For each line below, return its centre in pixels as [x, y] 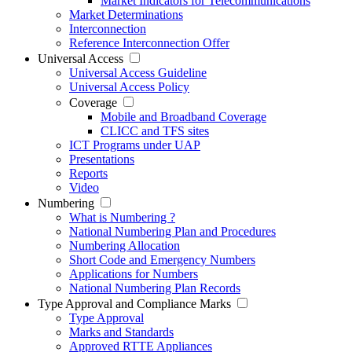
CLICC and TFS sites [155, 131]
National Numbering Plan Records [155, 288]
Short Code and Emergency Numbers [162, 260]
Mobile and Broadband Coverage [183, 117]
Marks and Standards [121, 332]
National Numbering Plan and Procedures [172, 232]
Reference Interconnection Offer [149, 43]
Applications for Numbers [134, 274]
